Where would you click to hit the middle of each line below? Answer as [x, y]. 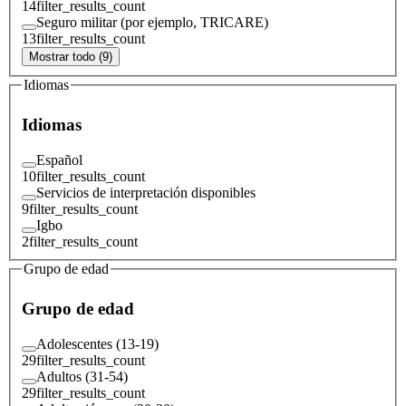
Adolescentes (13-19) [97, 343]
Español [59, 159]
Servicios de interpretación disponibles [146, 192]
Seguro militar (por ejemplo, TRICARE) [152, 22]
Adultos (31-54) [82, 376]
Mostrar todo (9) [71, 56]
